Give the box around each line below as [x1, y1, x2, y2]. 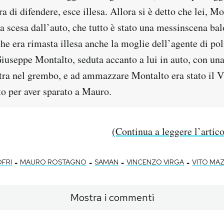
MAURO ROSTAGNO [20, 157, 86, 166]
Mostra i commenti [70, 190, 154, 204]
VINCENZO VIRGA [126, 157, 184, 166]
